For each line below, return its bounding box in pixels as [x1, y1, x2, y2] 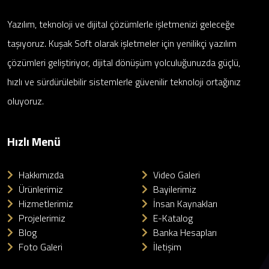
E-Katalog [151, 211, 193, 225]
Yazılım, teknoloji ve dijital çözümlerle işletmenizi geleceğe [7, 17, 235, 31]
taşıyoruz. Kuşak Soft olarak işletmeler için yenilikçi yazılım [7, 36, 237, 50]
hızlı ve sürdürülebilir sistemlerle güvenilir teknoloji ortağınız [7, 74, 241, 89]
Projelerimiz [16, 211, 65, 225]
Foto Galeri [16, 240, 62, 254]
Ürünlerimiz [16, 182, 63, 196]
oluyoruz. [7, 94, 44, 108]
